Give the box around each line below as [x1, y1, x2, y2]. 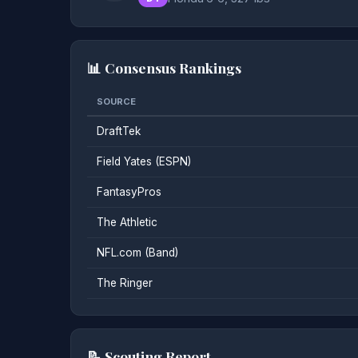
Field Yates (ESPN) [97, 155, 191, 169]
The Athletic [97, 216, 157, 229]
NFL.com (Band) [97, 246, 178, 260]
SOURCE [97, 96, 136, 108]
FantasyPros [97, 185, 161, 199]
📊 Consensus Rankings [87, 58, 241, 78]
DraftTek [97, 125, 141, 138]
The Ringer [97, 276, 153, 290]
